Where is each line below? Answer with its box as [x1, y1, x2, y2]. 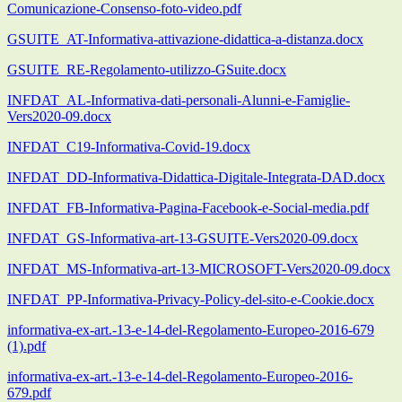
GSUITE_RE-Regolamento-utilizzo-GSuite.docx [7, 62, 286, 78]
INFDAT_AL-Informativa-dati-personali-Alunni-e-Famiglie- [7, 92, 350, 109]
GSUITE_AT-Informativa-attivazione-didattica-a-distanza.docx [7, 31, 363, 48]
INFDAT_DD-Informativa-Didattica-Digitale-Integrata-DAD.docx [7, 170, 385, 186]
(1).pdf [7, 338, 46, 354]
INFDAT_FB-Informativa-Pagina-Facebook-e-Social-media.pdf [7, 200, 369, 216]
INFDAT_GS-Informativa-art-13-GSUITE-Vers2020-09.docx [7, 231, 358, 247]
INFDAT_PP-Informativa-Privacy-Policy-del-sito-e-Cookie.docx [7, 292, 374, 308]
